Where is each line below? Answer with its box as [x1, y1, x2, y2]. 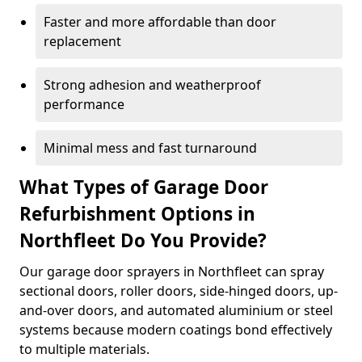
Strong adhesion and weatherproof [44, 76, 261, 94]
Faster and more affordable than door [44, 13, 276, 31]
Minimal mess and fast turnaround [44, 139, 257, 157]
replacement [44, 32, 121, 50]
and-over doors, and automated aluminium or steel [19, 301, 333, 319]
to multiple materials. [19, 340, 149, 358]
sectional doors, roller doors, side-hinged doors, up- [19, 282, 338, 300]
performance [44, 95, 124, 113]
